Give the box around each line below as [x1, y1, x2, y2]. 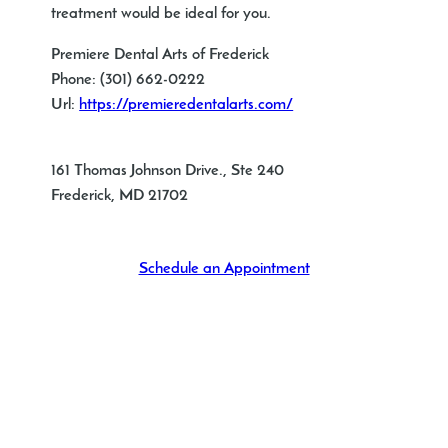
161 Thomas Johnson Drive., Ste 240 [51, 163, 285, 180]
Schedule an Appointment [138, 261, 310, 278]
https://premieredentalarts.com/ [79, 97, 294, 114]
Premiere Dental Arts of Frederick [51, 47, 270, 64]
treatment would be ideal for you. [51, 6, 272, 23]
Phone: [51, 72, 101, 89]
